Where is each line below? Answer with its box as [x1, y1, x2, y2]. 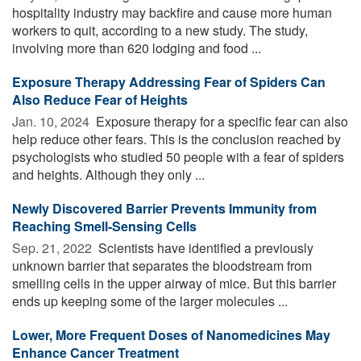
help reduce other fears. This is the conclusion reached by [12, 129, 341, 148]
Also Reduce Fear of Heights [12, 89, 188, 109]
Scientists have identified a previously [95, 238, 313, 257]
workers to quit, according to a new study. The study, [12, 20, 308, 39]
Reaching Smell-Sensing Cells [12, 216, 197, 235]
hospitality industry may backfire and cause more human [12, 2, 332, 22]
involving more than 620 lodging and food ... [12, 38, 261, 57]
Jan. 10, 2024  [12, 111, 93, 131]
